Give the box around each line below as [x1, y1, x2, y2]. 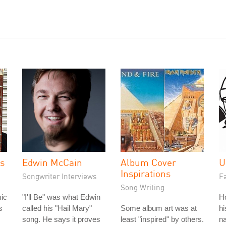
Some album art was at [121, 204, 197, 212]
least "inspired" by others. [121, 215, 204, 223]
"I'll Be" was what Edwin [22, 193, 100, 201]
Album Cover [121, 156, 176, 168]
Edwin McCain [22, 156, 82, 168]
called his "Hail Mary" [22, 204, 92, 212]
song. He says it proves [22, 215, 100, 223]
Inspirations [121, 167, 171, 179]
